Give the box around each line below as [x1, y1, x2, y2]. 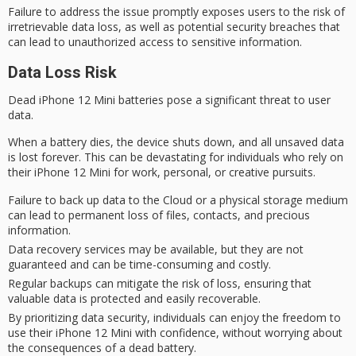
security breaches [226, 19, 316, 35]
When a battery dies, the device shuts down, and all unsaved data [8, 134, 344, 150]
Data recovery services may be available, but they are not [8, 241, 304, 257]
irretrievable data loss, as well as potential [8, 19, 226, 35]
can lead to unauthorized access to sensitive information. [8, 34, 302, 50]
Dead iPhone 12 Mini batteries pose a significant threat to [8, 92, 308, 108]
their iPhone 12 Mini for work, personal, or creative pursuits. [8, 164, 315, 180]
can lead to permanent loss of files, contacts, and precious [8, 207, 310, 222]
